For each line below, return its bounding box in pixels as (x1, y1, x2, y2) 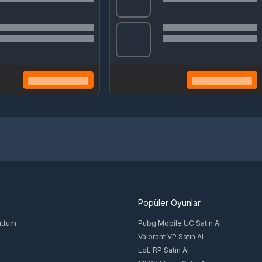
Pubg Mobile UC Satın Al (137, 218, 221, 227)
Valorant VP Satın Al (137, 232, 204, 241)
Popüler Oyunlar (137, 197, 201, 208)
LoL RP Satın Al (137, 245, 189, 254)
